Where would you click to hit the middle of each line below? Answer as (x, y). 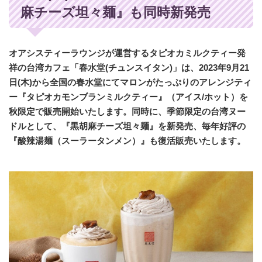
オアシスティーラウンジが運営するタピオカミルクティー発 (127, 53)
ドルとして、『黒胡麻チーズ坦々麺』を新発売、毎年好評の (127, 126)
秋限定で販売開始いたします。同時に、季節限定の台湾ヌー (127, 111)
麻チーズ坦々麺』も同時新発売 (116, 12)
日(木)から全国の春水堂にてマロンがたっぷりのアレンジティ (130, 82)
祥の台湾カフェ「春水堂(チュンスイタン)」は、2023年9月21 (129, 67)
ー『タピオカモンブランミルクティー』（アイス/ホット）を (128, 96)
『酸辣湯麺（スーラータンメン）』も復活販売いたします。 (127, 140)
